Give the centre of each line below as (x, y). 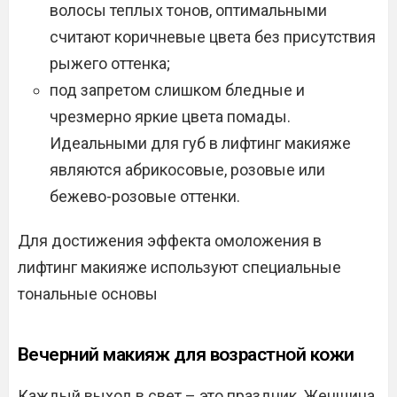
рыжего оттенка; (110, 63)
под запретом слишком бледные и (177, 90)
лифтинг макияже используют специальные (179, 267)
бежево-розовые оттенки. (145, 196)
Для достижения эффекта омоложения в (170, 241)
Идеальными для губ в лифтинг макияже (200, 143)
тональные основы (88, 294)
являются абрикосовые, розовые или (187, 170)
